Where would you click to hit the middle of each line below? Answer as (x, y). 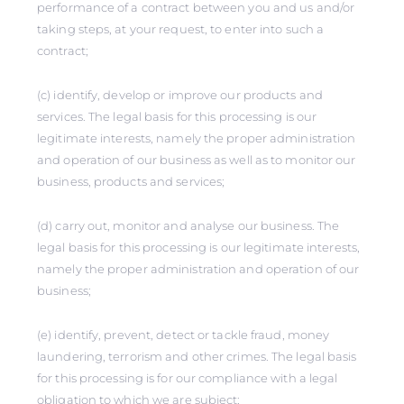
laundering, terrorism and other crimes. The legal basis (197, 356)
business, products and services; (131, 181)
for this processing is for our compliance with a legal (188, 378)
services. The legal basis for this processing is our (177, 116)
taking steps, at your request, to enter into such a (181, 29)
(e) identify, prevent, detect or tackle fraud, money (184, 335)
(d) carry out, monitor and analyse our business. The (188, 225)
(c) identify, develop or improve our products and (180, 95)
